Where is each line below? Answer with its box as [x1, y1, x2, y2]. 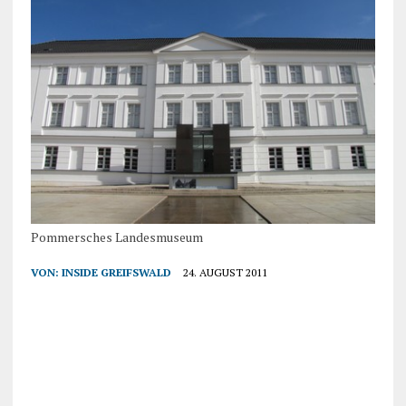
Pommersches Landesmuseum [30, 227, 203, 246]
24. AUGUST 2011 [182, 265, 267, 279]
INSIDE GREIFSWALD [61, 265, 171, 279]
